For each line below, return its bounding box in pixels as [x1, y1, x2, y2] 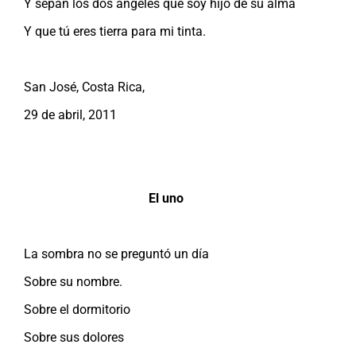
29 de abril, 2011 [24, 106, 117, 122]
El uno [149, 190, 184, 206]
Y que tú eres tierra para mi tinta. [24, 23, 206, 39]
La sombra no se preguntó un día [24, 246, 209, 261]
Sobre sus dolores [24, 329, 124, 345]
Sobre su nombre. [24, 273, 122, 289]
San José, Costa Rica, [24, 79, 145, 95]
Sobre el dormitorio [24, 301, 130, 317]
